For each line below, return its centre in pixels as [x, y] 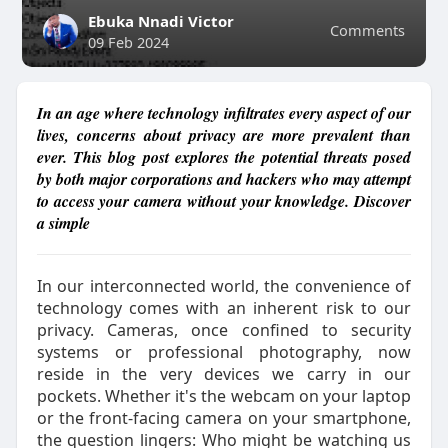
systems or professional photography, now [224, 352]
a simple [63, 223]
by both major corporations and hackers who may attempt [224, 179]
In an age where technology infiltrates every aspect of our [224, 113]
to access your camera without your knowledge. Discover [224, 201]
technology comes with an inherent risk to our [224, 308]
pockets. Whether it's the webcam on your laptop [224, 396]
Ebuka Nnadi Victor [160, 21]
